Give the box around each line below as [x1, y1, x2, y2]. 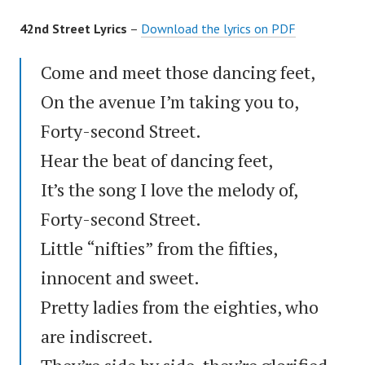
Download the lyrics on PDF [141, 20, 296, 37]
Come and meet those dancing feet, [41, 59, 315, 84]
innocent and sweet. [41, 265, 200, 289]
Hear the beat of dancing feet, [41, 147, 273, 172]
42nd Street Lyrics [20, 20, 127, 37]
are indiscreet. [41, 323, 153, 348]
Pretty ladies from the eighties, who [41, 294, 319, 319]
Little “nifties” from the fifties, [41, 235, 277, 260]
